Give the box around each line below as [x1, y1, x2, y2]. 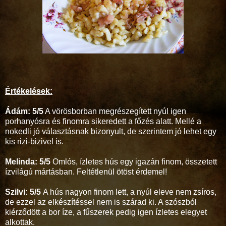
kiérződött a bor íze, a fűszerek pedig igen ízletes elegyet [5, 207, 207, 216]
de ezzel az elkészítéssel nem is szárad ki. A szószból [5, 197, 197, 206]
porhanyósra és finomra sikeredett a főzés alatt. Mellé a [5, 117, 201, 126]
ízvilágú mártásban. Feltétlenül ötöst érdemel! [5, 167, 167, 176]
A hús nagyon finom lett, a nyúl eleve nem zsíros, [41, 187, 216, 196]
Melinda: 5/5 [5, 157, 50, 166]
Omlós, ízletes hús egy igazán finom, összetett [50, 157, 217, 166]
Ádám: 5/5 [5, 106, 43, 116]
